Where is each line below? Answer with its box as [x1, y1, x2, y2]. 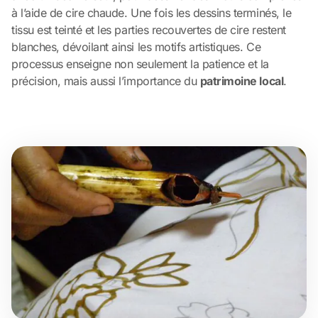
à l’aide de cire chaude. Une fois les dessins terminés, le [11, 6, 292, 20]
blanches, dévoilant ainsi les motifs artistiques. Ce [11, 40, 261, 54]
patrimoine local [199, 74, 284, 88]
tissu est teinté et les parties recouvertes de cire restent [11, 23, 286, 37]
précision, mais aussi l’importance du [11, 74, 200, 88]
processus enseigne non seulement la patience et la [11, 57, 269, 71]
